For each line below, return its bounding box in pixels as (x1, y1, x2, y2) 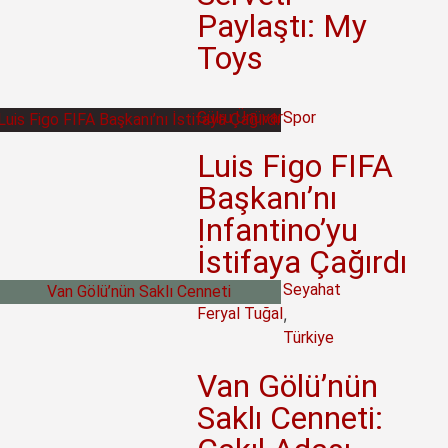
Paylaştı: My (197, 7, 368, 45)
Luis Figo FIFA (197, 147, 394, 185)
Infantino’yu (197, 211, 359, 249)
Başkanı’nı (197, 179, 338, 217)
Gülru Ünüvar (197, 108, 284, 127)
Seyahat (283, 280, 342, 299)
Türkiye (283, 328, 335, 347)
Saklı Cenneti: (197, 399, 384, 437)
